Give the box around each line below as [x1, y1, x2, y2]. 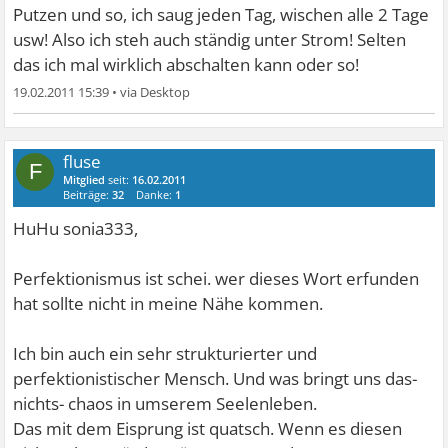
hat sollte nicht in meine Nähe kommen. [13, 292, 324, 316]
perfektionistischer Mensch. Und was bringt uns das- [13, 367, 418, 391]
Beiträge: [63, 187, 113, 203]
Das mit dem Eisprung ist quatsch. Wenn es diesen [13, 417, 403, 441]
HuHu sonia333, [13, 217, 139, 241]
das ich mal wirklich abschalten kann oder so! [13, 53, 360, 77]
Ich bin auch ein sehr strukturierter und [13, 342, 318, 366]
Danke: [136, 187, 176, 203]
